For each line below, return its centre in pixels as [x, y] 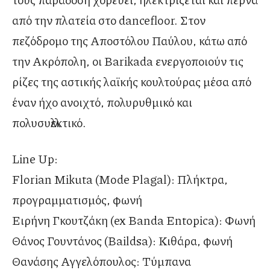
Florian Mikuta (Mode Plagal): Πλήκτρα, [120, 179]
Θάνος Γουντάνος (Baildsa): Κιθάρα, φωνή [122, 241]
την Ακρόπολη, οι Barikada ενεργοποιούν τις [128, 61]
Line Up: [35, 159]
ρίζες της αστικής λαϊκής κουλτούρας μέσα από [132, 82]
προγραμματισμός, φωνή [77, 200]
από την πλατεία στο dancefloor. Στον [109, 20]
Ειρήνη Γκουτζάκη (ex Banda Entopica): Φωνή [134, 220]
